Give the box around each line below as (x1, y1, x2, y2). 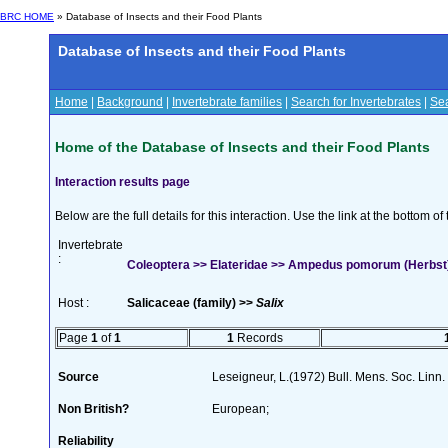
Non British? (58, 401, 129, 416)
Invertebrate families (172, 95, 282, 109)
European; (212, 401, 269, 416)
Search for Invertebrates (291, 95, 421, 109)
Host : (58, 295, 89, 310)
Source (58, 369, 99, 384)
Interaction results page (55, 174, 190, 189)
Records (233, 330, 283, 345)
